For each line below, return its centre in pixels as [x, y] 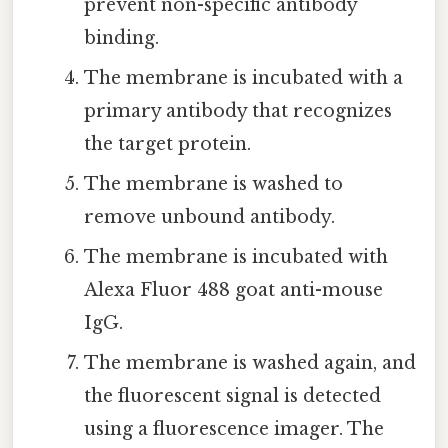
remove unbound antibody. [209, 216]
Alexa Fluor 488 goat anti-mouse [233, 289]
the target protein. [167, 143]
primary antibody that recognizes [237, 110]
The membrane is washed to [213, 183]
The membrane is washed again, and [249, 362]
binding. [121, 37]
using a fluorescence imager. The [233, 428]
